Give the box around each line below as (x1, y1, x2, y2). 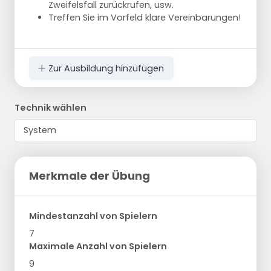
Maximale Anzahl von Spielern (29, 240, 167, 252)
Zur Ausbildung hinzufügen (46, 62, 165, 74)
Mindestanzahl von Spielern (29, 209, 157, 222)
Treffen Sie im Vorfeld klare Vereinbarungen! (48, 11, 241, 24)
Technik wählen (15, 101, 87, 114)
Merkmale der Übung (29, 168, 150, 183)
